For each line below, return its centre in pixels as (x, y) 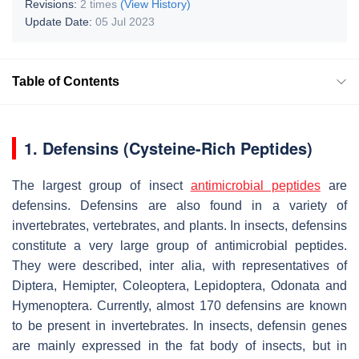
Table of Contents (66, 81)
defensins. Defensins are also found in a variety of (179, 205)
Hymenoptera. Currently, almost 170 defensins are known (179, 305)
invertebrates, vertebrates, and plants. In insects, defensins (179, 225)
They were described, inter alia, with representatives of (179, 265)
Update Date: (60, 21)
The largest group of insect (101, 185)
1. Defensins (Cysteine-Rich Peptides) (168, 147)
